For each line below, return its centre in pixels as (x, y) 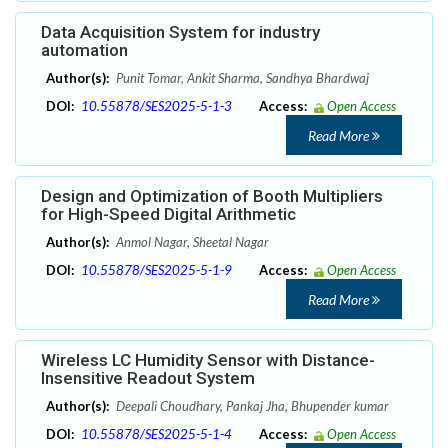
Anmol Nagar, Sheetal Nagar (191, 242)
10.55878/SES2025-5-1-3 (156, 106)
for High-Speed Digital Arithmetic (168, 214)
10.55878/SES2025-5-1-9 (156, 270)
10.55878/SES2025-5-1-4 (156, 434)
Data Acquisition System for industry (180, 32)
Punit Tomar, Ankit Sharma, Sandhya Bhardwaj (241, 78)
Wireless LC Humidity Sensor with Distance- (208, 360)
